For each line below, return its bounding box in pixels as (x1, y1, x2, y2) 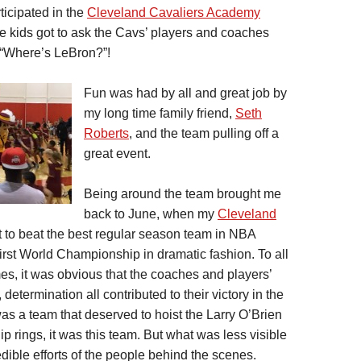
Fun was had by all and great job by (84, 85, 287, 100)
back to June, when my (84, 206, 218, 221)
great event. (84, 146, 151, 160)
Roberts (84, 126, 129, 140)
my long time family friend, (84, 106, 235, 120)
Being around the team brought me (84, 186, 281, 201)
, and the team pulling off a (129, 126, 279, 140)
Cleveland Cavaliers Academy (87, 5, 260, 19)
